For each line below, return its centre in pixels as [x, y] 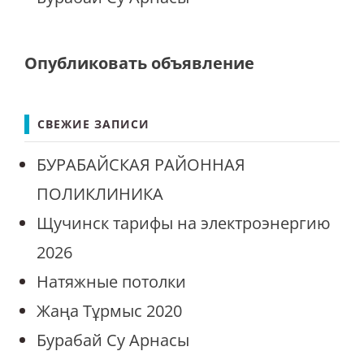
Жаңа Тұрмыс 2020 [109, 311]
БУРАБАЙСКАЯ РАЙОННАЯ [141, 165]
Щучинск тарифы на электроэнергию [184, 223]
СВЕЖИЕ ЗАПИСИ [93, 124]
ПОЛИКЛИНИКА [100, 194]
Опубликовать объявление [139, 63]
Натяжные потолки [111, 282]
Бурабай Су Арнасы [113, 340]
